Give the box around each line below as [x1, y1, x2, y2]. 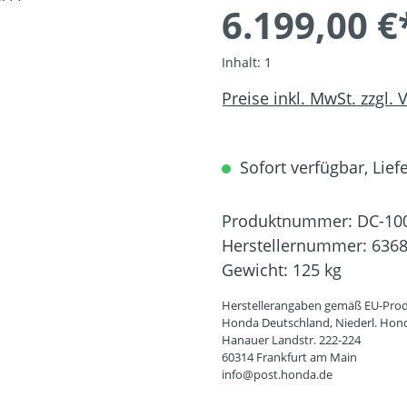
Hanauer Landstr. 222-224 [222, 331, 361, 348]
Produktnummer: [222, 209, 357, 232]
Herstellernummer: [222, 233, 372, 256]
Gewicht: [222, 258, 293, 281]
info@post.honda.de [222, 365, 333, 382]
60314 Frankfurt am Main [222, 348, 357, 365]
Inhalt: [222, 53, 264, 71]
